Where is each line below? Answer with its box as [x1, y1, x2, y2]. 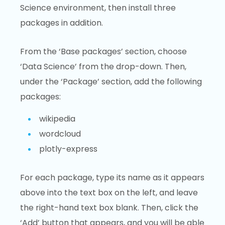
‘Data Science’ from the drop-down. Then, [20, 60, 186, 72]
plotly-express [39, 143, 97, 155]
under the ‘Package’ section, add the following [20, 75, 202, 87]
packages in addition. [20, 17, 103, 29]
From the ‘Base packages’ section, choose [20, 45, 187, 57]
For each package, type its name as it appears [20, 172, 204, 184]
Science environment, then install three [20, 2, 176, 14]
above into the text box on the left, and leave [20, 187, 198, 199]
